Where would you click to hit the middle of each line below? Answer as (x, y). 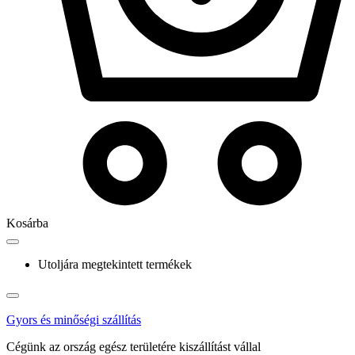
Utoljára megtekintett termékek (115, 265)
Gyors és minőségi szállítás (74, 320)
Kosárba (27, 223)
